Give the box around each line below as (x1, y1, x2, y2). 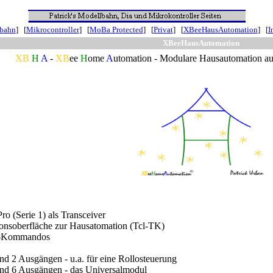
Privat (153, 25, 173, 34)
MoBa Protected (89, 25, 143, 34)
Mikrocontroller (26, 25, 79, 34)
